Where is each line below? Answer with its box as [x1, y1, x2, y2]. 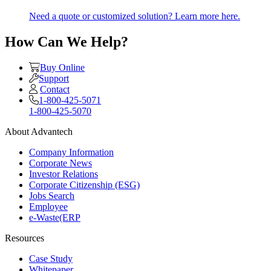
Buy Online [40, 62, 85, 73]
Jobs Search [29, 191, 74, 201]
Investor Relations [29, 169, 98, 180]
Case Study [29, 253, 73, 264]
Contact [40, 84, 70, 95]
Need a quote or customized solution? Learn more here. [29, 11, 240, 22]
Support [39, 73, 69, 84]
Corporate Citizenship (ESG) [29, 180, 140, 191]
